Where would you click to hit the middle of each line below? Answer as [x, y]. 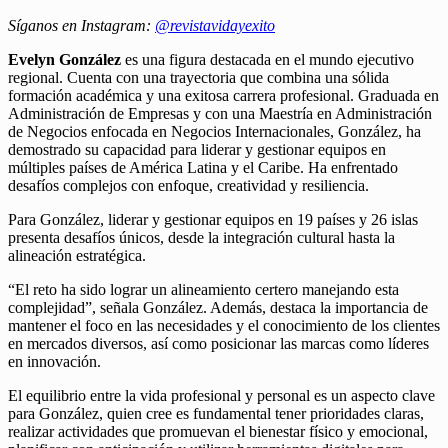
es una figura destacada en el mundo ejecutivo [267, 59]
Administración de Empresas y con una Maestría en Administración [220, 113]
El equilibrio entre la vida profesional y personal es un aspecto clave [221, 395]
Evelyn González [64, 59]
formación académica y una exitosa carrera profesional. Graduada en [223, 95]
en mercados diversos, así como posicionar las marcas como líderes [218, 343]
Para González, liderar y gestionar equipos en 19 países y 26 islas [213, 219]
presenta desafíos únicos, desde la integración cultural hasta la [201, 237]
